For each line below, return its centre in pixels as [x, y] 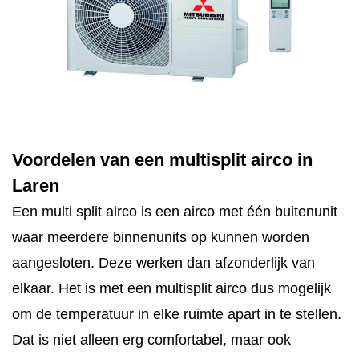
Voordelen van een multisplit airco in [162, 160]
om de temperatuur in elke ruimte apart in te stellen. [177, 314]
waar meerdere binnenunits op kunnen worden [161, 237]
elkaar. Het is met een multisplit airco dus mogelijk [171, 288]
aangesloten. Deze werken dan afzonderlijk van [163, 263]
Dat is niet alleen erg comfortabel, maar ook [151, 340]
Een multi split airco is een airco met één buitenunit [175, 212]
